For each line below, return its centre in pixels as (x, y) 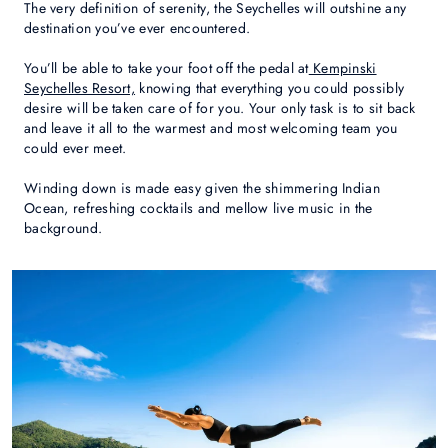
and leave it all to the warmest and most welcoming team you (211, 128)
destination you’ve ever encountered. (137, 28)
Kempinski (342, 68)
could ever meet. (75, 148)
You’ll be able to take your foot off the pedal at (166, 68)
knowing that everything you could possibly (270, 88)
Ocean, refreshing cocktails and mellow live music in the (198, 208)
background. (63, 228)
